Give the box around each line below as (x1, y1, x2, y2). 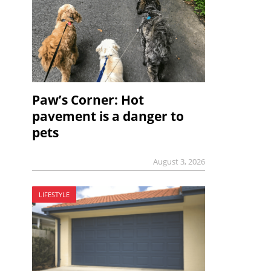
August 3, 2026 (153, 155, 206, 167)
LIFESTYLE (38, 190, 70, 200)
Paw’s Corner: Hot (31, 91, 144, 108)
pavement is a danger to (31, 107, 184, 125)
